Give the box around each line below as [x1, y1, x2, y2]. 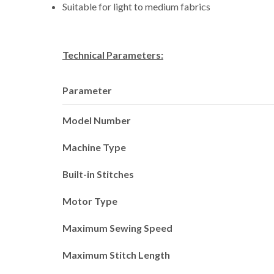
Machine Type [62, 141, 126, 153]
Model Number [62, 114, 131, 126]
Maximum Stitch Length [62, 248, 170, 261]
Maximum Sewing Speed [62, 221, 172, 234]
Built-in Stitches [62, 168, 134, 180]
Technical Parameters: [62, 48, 163, 61]
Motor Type [62, 194, 117, 207]
